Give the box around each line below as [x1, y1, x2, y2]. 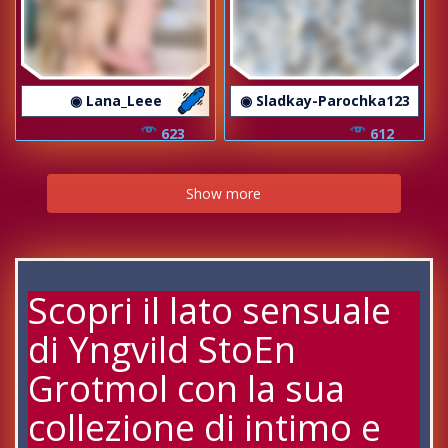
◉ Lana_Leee [69, 90, 162, 110]
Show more [186, 183, 262, 203]
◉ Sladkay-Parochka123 [239, 90, 410, 110]
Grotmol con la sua [28, 363, 345, 413]
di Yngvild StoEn [28, 324, 296, 374]
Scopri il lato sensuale [28, 285, 391, 335]
